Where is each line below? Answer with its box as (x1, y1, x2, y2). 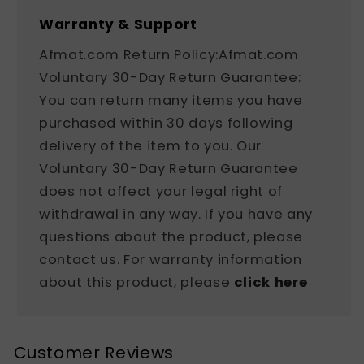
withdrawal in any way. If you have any (39, 204, 314, 223)
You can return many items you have (39, 90, 303, 110)
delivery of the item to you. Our (39, 136, 262, 155)
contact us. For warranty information (39, 249, 302, 269)
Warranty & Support (39, 14, 197, 34)
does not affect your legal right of (39, 181, 284, 201)
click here (233, 272, 308, 292)
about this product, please (39, 272, 234, 292)
